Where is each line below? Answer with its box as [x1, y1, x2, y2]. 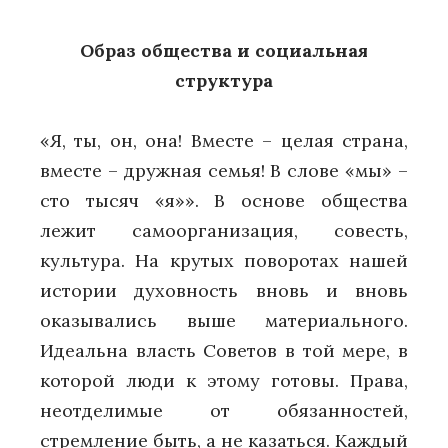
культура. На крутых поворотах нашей [40, 249, 408, 273]
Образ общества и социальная [80, 38, 368, 62]
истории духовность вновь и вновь [40, 279, 408, 303]
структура [175, 68, 273, 92]
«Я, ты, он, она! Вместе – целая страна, [40, 129, 408, 153]
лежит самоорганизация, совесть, [40, 219, 408, 243]
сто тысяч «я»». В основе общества [40, 189, 408, 213]
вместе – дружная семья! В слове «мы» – [40, 159, 408, 183]
